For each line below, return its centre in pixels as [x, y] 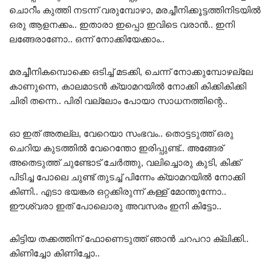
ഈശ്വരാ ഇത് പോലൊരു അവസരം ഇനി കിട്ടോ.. [115, 206]
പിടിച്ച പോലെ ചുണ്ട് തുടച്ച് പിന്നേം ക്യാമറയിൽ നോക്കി [127, 177]
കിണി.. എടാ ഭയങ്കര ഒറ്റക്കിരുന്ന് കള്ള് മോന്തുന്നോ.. [118, 192]
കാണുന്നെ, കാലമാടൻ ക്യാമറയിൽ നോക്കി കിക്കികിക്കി [128, 87]
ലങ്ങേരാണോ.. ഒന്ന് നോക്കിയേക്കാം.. [87, 39]
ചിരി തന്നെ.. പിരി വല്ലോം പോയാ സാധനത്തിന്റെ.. [118, 101]
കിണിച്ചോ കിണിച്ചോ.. [54, 253]
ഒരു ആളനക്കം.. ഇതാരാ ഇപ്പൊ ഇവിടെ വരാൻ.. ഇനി [122, 25]
